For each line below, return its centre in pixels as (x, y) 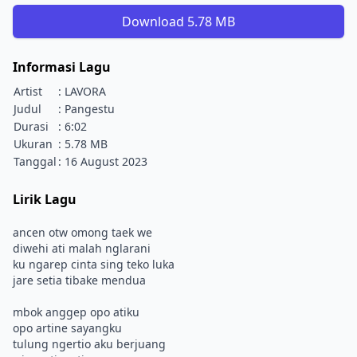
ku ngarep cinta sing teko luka (94, 264)
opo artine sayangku (67, 328)
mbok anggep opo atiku (76, 312)
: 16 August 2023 (103, 161)
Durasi (31, 126)
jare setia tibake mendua (79, 280)
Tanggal (35, 161)
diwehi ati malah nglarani (82, 248)
